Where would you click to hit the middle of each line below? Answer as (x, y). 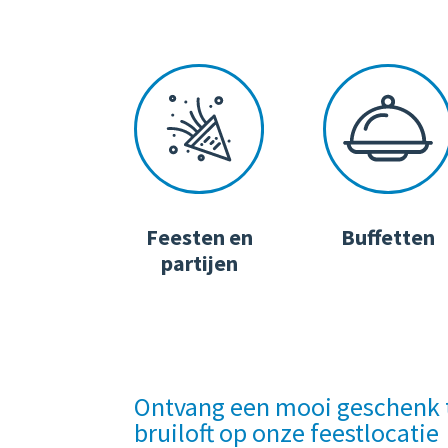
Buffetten (388, 237)
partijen (199, 263)
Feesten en (199, 237)
